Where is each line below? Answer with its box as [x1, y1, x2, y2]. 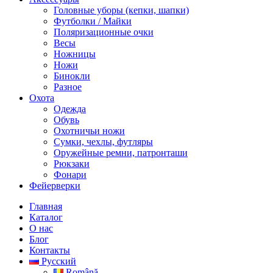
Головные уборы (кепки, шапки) [54, 4, 189, 15]
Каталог [29, 211, 63, 222]
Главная [29, 200, 62, 211]
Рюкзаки [54, 158, 90, 169]
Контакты [29, 244, 70, 255]
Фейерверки [29, 180, 80, 191]
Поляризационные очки [54, 26, 154, 37]
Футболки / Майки [54, 15, 132, 26]
